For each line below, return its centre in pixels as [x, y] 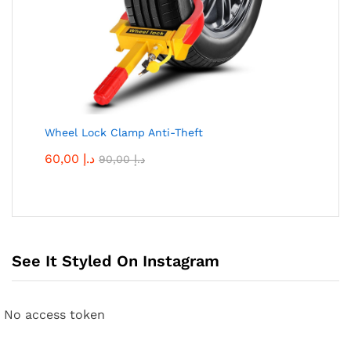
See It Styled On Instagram [116, 261]
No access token [54, 315]
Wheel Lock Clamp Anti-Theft [124, 132]
